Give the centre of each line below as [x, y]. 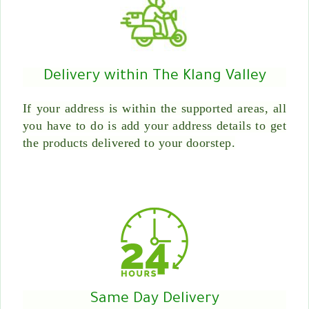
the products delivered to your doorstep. [129, 142]
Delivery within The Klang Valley [154, 77]
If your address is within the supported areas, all [154, 108]
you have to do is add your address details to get [154, 125]
